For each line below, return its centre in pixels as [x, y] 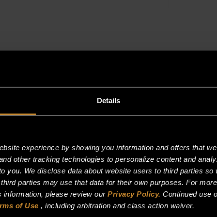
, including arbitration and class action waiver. [116, 205]
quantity [183, 15]
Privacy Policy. [134, 194]
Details [108, 100]
